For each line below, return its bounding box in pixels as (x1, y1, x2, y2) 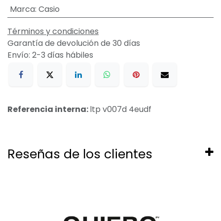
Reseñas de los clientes (7, 146, 152, 163)
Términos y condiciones (7, 26, 99, 37)
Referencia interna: (7, 104, 90, 115)
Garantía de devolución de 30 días (7, 37, 140, 49)
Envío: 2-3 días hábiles (7, 49, 93, 61)
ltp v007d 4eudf (90, 104, 151, 115)
